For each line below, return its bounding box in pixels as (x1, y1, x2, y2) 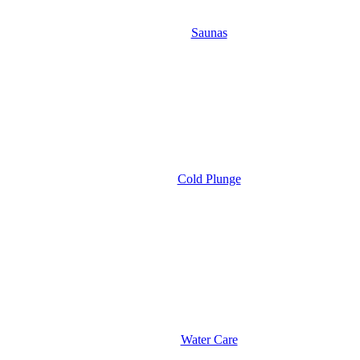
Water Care (180, 333, 238, 346)
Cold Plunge (177, 172, 241, 186)
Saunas (190, 26, 227, 39)
